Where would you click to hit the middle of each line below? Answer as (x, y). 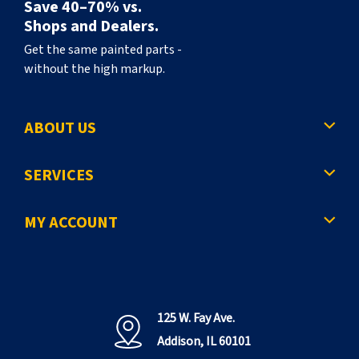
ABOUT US (60, 129)
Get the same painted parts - (103, 50)
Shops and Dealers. (91, 27)
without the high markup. (95, 69)
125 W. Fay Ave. (196, 319)
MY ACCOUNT (71, 223)
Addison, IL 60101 (204, 342)
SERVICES (59, 176)
